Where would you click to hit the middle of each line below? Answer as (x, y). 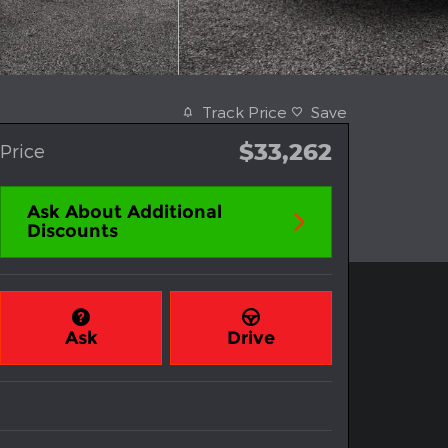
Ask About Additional (124, 212)
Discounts (72, 231)
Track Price (244, 111)
